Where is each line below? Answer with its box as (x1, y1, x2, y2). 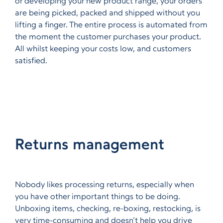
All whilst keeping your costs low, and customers (15, 45, 191, 53)
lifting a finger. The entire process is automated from (15, 21, 208, 29)
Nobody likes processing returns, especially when (15, 181, 194, 189)
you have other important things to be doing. (15, 193, 180, 201)
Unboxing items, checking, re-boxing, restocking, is (15, 205, 201, 213)
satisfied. (15, 57, 47, 65)
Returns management (15, 138, 164, 153)
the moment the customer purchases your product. (15, 33, 201, 41)
